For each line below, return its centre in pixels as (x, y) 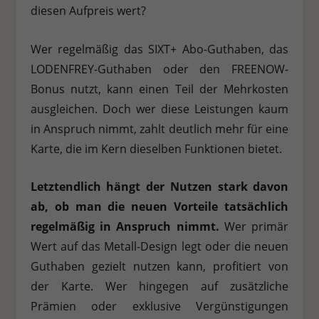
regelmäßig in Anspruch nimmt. (125, 227)
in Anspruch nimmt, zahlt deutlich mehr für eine (159, 129)
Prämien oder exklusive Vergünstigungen (159, 307)
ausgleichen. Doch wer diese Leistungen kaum (159, 109)
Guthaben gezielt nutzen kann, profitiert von (159, 267)
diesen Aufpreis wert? (88, 11)
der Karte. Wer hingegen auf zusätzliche (159, 287)
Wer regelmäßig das (89, 49)
